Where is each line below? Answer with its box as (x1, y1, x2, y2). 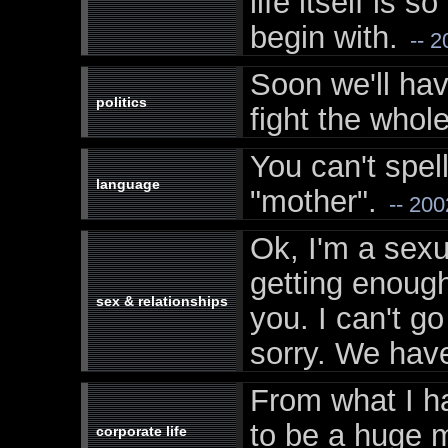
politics (87, 94, 147, 110)
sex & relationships (87, 293, 228, 309)
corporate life (87, 423, 187, 439)
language (87, 176, 160, 192)
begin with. (249, 20, 398, 54)
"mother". (249, 184, 377, 218)
